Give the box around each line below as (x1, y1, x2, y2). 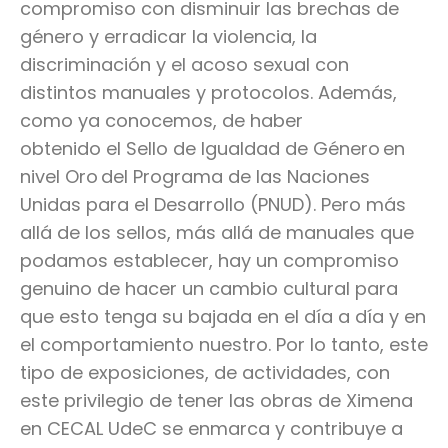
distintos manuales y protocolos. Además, (20, 80, 397, 106)
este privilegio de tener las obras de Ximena (20, 388, 413, 414)
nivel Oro (20, 164, 98, 190)
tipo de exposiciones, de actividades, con (20, 360, 390, 386)
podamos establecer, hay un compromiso (20, 248, 399, 274)
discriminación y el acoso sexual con (20, 52, 349, 78)
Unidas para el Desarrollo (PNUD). (20, 192, 316, 218)
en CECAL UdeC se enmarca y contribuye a (20, 416, 403, 442)
